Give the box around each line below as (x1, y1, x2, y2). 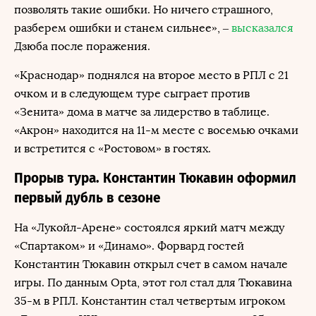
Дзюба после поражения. (14, 39, 150, 53)
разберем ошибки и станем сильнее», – (14, 21, 231, 35)
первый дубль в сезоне (14, 190, 160, 206)
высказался (231, 21, 293, 35)
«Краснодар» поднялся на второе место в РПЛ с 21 (14, 68, 288, 82)
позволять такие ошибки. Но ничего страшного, (14, 3, 273, 16)
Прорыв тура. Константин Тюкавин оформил (14, 170, 296, 186)
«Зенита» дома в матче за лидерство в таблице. (14, 105, 269, 119)
